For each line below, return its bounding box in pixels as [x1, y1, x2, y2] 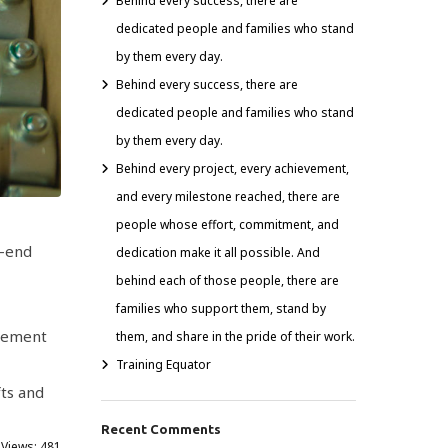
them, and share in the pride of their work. [116, 328, 355, 345]
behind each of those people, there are [116, 272, 339, 289]
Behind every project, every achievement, [116, 160, 349, 177]
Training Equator [116, 356, 211, 373]
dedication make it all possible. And [116, 244, 320, 261]
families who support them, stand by [116, 300, 326, 317]
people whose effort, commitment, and [116, 216, 339, 233]
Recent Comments [101, 422, 221, 436]
